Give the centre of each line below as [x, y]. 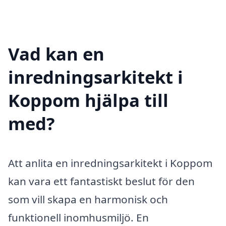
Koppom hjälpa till [88, 100]
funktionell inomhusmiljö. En [78, 217]
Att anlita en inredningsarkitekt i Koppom [110, 163]
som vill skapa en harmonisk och [88, 199]
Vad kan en [56, 53]
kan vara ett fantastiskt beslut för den [101, 181]
